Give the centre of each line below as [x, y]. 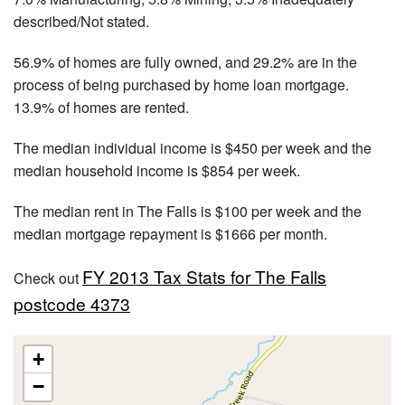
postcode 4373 [72, 303]
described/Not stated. [81, 21]
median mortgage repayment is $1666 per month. [170, 233]
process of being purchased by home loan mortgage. [181, 84]
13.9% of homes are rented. [101, 107]
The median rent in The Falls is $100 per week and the [188, 211]
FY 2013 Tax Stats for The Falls [204, 276]
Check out [48, 278]
